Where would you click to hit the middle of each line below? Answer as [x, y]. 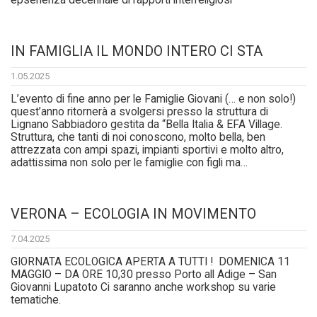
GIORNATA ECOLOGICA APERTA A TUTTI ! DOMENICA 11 [150, 262]
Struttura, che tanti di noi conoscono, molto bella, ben [138, 138]
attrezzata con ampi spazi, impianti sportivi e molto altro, [147, 150]
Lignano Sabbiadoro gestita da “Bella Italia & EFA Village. [146, 125]
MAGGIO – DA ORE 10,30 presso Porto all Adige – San [144, 275]
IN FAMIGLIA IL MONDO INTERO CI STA [137, 51]
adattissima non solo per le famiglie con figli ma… [129, 163]
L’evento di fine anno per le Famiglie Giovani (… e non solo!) [153, 99]
